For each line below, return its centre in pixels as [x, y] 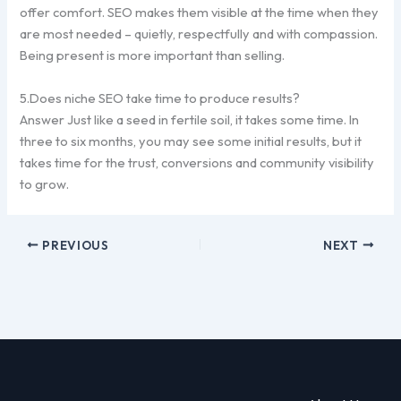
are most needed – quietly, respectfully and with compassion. [199, 33]
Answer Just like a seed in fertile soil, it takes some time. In [190, 119]
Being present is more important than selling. [153, 55]
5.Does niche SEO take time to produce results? [160, 98]
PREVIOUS [74, 245]
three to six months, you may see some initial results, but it [191, 141]
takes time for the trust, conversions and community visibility [197, 162]
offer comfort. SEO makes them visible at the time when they [200, 12]
